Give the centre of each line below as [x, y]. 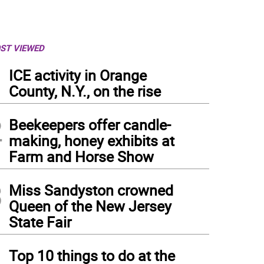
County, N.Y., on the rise [85, 91]
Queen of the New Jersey [90, 206]
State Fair [40, 222]
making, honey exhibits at [92, 141]
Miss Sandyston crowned [91, 190]
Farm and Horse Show [81, 156]
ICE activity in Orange [78, 75]
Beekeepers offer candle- [90, 125]
